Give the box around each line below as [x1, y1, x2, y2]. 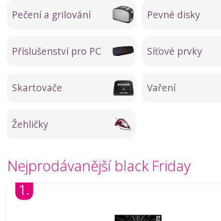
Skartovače [12, 81, 62, 94]
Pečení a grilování [12, 8, 91, 21]
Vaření [147, 81, 176, 94]
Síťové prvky [147, 44, 202, 58]
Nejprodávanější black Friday [7, 156, 190, 175]
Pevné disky [147, 8, 200, 21]
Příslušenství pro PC [12, 44, 101, 58]
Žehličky [12, 117, 48, 131]
